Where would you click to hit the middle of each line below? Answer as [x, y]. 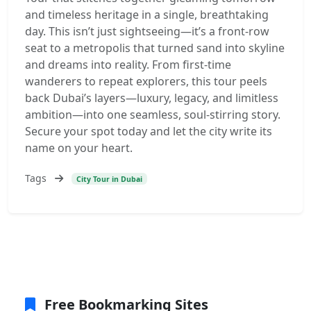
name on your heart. [79, 148]
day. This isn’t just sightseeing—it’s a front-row [147, 31]
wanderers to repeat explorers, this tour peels [146, 81]
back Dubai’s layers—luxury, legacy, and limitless [152, 98]
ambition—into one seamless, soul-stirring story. [153, 115]
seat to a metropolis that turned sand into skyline [155, 48]
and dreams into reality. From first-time [128, 65]
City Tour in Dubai [109, 179]
